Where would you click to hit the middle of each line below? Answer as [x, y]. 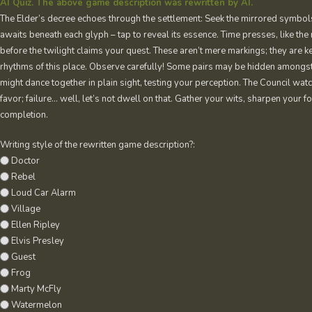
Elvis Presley [38, 241]
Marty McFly [36, 289]
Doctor [25, 161]
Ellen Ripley [36, 225]
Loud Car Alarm [44, 193]
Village [26, 209]
